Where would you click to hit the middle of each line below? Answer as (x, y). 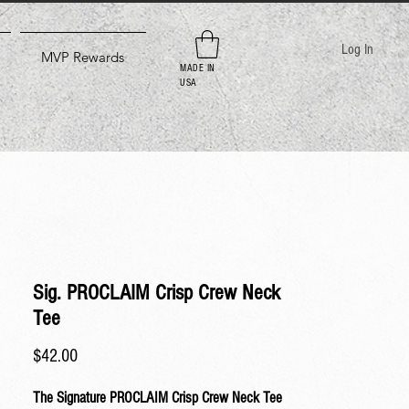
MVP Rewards (83, 57)
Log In (358, 49)
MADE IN (198, 68)
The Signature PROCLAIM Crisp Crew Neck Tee (157, 398)
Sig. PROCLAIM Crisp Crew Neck (157, 293)
